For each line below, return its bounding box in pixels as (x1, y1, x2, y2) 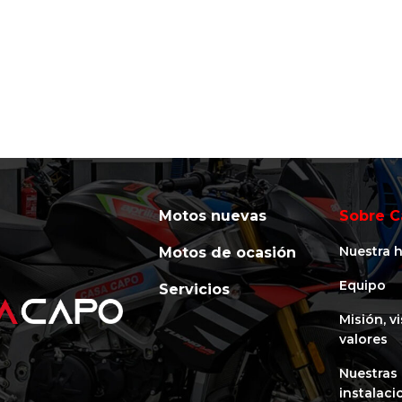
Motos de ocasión (158, 244, 296, 262)
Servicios (158, 281, 230, 299)
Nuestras (339, 365, 398, 382)
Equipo (339, 277, 387, 294)
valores (339, 331, 389, 348)
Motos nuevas (158, 207, 267, 225)
